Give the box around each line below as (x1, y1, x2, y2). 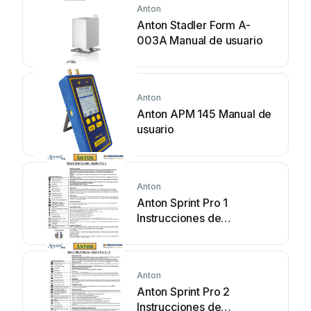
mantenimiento (137, 242, 213, 255)
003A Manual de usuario (137, 33, 263, 47)
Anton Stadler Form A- (137, 18, 251, 32)
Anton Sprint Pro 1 (137, 196, 228, 210)
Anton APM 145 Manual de (137, 107, 272, 121)
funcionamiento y (137, 226, 226, 240)
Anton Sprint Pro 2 (137, 285, 230, 299)
